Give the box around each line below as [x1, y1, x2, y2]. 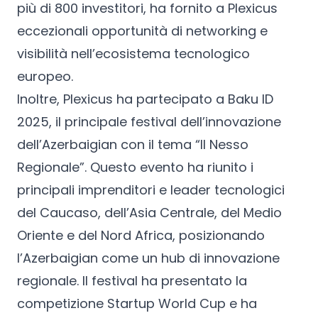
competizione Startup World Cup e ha [17, 294, 257, 312]
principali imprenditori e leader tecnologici [17, 180, 285, 199]
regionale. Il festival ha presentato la [17, 271, 247, 290]
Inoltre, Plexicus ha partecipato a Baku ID [17, 89, 273, 108]
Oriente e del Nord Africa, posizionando [17, 226, 265, 244]
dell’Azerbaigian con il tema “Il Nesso [17, 135, 248, 153]
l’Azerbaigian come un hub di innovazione [17, 248, 280, 267]
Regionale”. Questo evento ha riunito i [17, 158, 253, 176]
